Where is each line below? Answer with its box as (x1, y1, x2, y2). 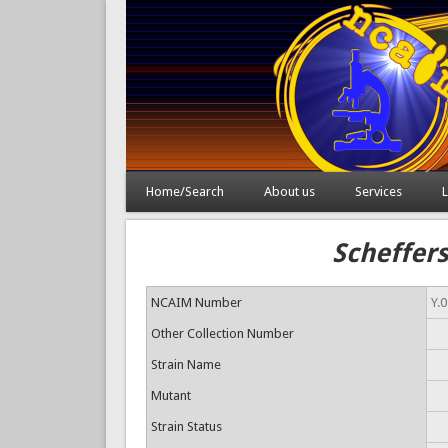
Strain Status (150, 419, 222, 434)
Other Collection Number (150, 326, 294, 341)
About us (263, 184, 315, 199)
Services (354, 184, 402, 199)
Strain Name (150, 357, 221, 372)
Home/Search (145, 184, 224, 199)
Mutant (150, 388, 191, 403)
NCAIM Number (150, 295, 242, 310)
